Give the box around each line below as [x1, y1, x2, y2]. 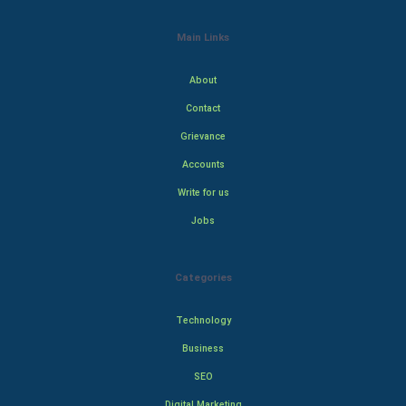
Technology [175, 314, 231, 326]
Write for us [177, 187, 229, 198]
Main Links [177, 31, 229, 43]
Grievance [180, 130, 226, 142]
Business [182, 343, 224, 354]
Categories [174, 271, 232, 284]
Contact [186, 102, 220, 114]
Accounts [181, 159, 225, 170]
